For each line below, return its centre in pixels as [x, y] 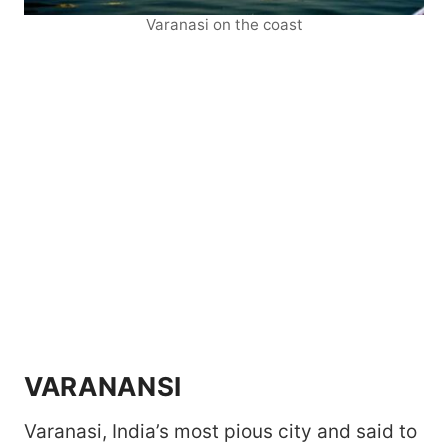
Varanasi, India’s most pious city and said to [220, 432]
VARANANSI [103, 387]
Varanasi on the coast [224, 25]
